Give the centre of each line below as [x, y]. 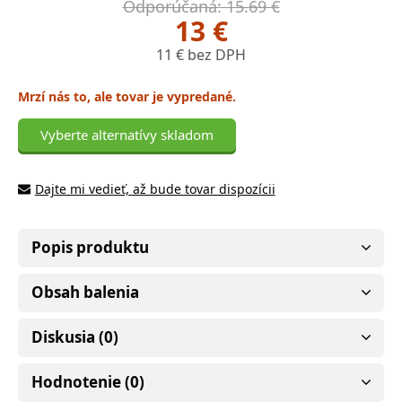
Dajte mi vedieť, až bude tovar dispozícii [155, 188]
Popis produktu [90, 247]
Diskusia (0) [75, 336]
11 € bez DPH [201, 54]
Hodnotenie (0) [88, 381]
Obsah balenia [85, 292]
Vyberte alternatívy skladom [127, 134]
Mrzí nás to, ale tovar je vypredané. [127, 96]
